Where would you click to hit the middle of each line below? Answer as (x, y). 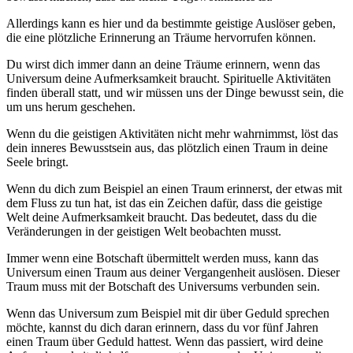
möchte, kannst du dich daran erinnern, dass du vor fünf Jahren (162, 328)
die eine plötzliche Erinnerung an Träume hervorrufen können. (161, 38)
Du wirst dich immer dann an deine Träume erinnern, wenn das (163, 65)
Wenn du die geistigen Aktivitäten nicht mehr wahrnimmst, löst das (172, 134)
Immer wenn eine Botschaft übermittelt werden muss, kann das (162, 258)
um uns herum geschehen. (71, 107)
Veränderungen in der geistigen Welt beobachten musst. (144, 232)
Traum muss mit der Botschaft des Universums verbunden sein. (163, 287)
